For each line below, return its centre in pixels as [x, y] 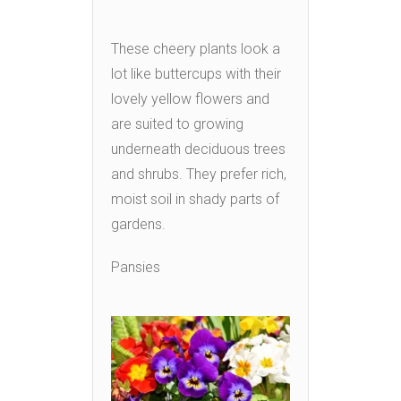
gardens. [138, 225]
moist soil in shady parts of [195, 200]
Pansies [136, 268]
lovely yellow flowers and [190, 99]
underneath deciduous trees [198, 149]
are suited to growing [177, 124]
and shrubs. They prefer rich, [199, 175]
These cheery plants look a [196, 49]
